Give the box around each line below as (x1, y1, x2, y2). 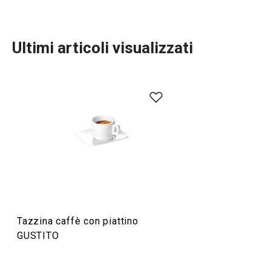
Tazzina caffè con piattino (17, 215, 139, 227)
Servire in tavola (56, 112, 123, 123)
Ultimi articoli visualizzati (12, 39, 193, 57)
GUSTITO (17, 230, 59, 241)
